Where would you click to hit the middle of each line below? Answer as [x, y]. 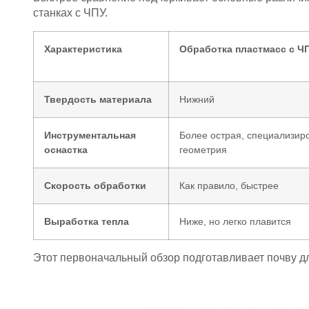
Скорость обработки [95, 185]
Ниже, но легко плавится [235, 221]
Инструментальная [90, 135]
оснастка [66, 149]
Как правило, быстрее [229, 185]
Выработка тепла [87, 221]
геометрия [203, 149]
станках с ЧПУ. [70, 13]
